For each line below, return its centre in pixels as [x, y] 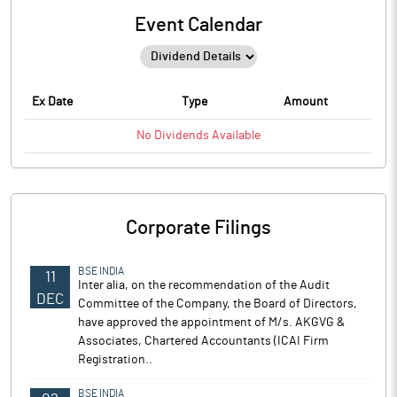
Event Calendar [198, 25]
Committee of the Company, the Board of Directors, [218, 304]
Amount [306, 102]
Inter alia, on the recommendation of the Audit [204, 285]
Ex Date [52, 102]
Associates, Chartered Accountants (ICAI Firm [203, 341]
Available [235, 136]
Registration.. [115, 360]
